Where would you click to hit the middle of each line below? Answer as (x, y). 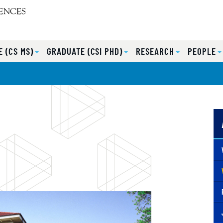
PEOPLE (202, 51)
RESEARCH (155, 51)
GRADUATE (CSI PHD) (85, 51)
